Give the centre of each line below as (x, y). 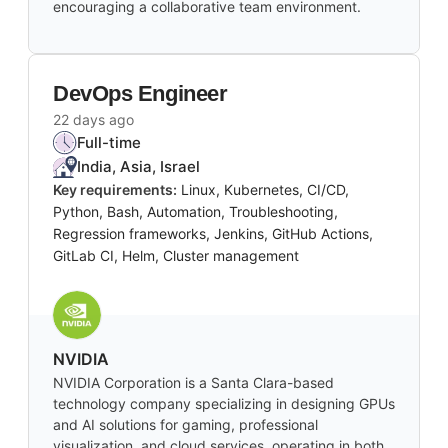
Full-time (109, 143)
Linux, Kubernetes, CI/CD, (265, 190)
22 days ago (93, 120)
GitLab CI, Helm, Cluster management (176, 256)
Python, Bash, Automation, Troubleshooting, (195, 212)
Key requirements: (115, 190)
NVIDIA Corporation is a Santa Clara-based (193, 383)
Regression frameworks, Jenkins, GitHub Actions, (213, 234)
